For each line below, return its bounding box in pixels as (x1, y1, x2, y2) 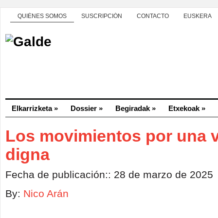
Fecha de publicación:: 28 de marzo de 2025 (5, 169, 213, 180)
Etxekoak (168, 104, 200, 112)
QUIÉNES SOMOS (18, 13, 67, 19)
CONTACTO (137, 13, 169, 19)
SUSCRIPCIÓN (81, 13, 122, 19)
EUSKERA (183, 13, 212, 19)
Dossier (71, 104, 97, 112)
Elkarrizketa (12, 104, 52, 112)
